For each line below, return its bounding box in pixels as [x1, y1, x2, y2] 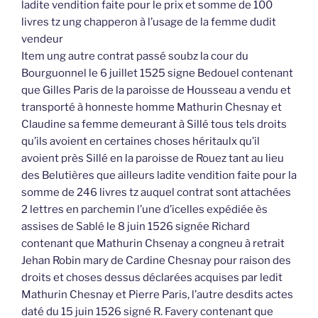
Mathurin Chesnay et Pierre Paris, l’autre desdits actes [21, 288, 293, 302]
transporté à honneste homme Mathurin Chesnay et [21, 101, 282, 114]
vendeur [21, 33, 63, 46]
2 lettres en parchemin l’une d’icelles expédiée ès [21, 203, 268, 216]
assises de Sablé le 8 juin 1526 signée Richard [21, 220, 250, 234]
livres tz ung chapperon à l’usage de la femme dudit [21, 16, 276, 29]
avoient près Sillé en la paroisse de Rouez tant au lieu [21, 152, 284, 165]
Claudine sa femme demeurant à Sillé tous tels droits [21, 118, 287, 131]
